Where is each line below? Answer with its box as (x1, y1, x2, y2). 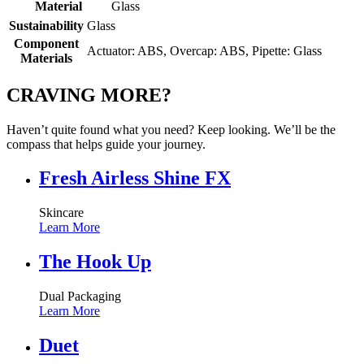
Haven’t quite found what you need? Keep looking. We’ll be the (6, 122, 336, 136)
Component (14, 36, 79, 50)
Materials (20, 50, 72, 65)
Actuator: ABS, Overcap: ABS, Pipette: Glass (87, 43, 322, 58)
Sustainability (9, 18, 84, 32)
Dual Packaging (39, 289, 121, 304)
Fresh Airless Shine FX (39, 167, 231, 189)
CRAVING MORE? (6, 84, 171, 106)
